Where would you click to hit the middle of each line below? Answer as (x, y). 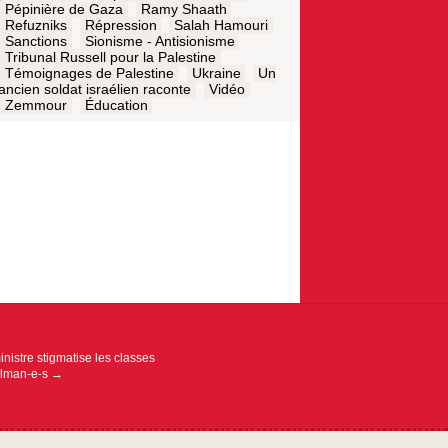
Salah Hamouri (221, 25)
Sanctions (35, 41)
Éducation (116, 105)
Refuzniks (35, 25)
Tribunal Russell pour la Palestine (110, 57)
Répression (120, 25)
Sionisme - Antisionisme (159, 41)
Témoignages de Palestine (89, 73)
